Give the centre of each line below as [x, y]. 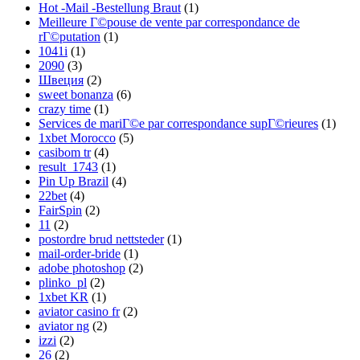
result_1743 [68, 167]
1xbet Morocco [77, 138]
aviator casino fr [79, 312]
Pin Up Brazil [74, 182]
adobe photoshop [82, 268]
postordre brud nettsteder [101, 239]
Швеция [61, 80]
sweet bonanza [76, 95]
